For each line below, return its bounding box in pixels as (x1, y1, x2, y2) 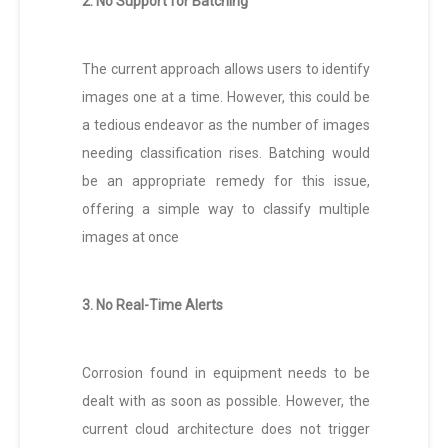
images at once (82, 229, 179, 246)
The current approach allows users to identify (82, 61, 370, 78)
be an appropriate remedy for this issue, (82, 173, 370, 190)
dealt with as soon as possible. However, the (82, 393, 370, 410)
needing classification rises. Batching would (82, 145, 370, 162)
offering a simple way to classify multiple (82, 201, 370, 218)
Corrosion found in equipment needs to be (82, 365, 370, 382)
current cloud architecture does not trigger (82, 421, 370, 438)
